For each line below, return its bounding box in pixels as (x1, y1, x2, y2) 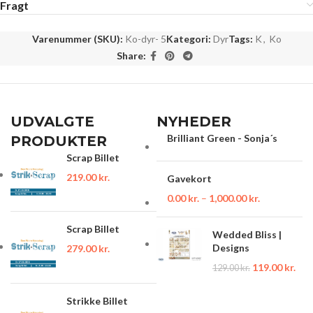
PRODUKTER (10, 132, 107, 150)
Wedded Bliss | (212, 228, 282, 240)
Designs (212, 241, 249, 254)
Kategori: (166, 32, 211, 45)
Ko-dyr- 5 (124, 32, 166, 45)
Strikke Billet (66, 295, 128, 307)
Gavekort (166, 172, 212, 184)
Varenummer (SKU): (31, 32, 125, 45)
